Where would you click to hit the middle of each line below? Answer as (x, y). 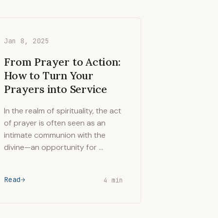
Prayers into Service (55, 89)
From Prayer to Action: (62, 62)
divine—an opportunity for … (54, 147)
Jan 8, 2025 (27, 41)
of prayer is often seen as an (55, 123)
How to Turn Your (49, 75)
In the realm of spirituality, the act (63, 111)
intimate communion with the (55, 135)
